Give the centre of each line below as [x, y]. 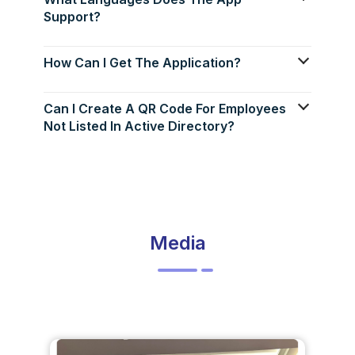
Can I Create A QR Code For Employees [165, 108]
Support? [72, 16]
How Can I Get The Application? [142, 62]
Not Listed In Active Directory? [139, 126]
